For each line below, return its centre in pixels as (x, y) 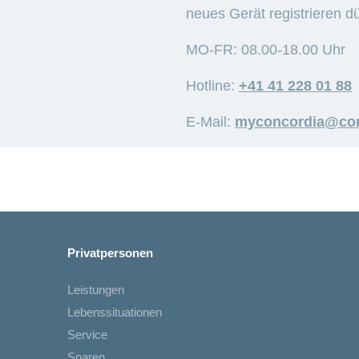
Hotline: (212, 86)
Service (87, 335)
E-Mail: (210, 122)
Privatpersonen (110, 253)
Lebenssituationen (115, 313)
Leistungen (96, 290)
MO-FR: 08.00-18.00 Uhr (266, 50)
